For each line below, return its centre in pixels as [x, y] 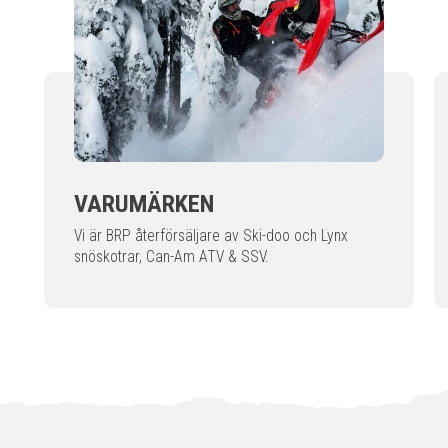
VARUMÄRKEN [144, 203]
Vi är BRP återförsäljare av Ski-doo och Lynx [211, 235]
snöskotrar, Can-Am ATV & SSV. [171, 256]
